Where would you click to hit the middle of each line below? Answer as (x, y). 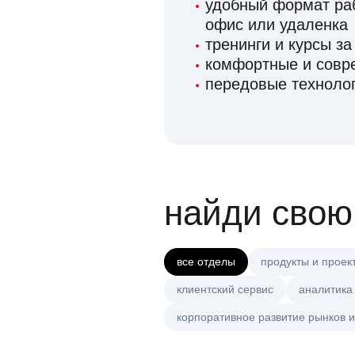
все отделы (206, 262)
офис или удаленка (277, 25)
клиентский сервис (225, 290)
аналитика (326, 290)
